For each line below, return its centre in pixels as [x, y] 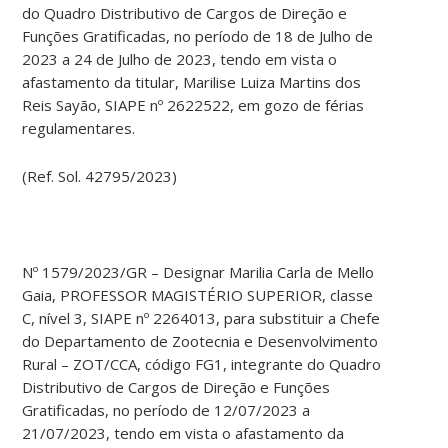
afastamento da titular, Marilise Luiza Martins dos [192, 82]
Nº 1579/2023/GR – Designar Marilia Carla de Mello [198, 272]
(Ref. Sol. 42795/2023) [100, 176]
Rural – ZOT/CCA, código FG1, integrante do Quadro [202, 364]
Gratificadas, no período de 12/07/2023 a [166, 410]
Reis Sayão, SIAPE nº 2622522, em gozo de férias [193, 105]
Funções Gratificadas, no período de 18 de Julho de [198, 36]
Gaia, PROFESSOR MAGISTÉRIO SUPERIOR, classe [198, 295]
